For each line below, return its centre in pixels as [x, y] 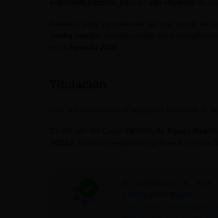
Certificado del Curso [87, 131]
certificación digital [158, 195]
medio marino [75, 36]
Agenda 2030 [93, 47]
